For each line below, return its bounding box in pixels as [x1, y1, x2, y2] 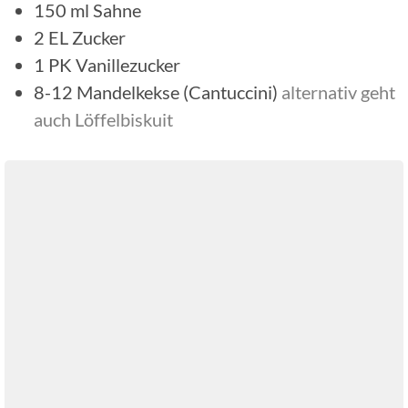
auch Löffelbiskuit [34, 107, 173, 130]
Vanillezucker [76, 53, 180, 76]
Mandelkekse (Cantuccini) [76, 80, 278, 103]
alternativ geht [281, 80, 395, 103]
